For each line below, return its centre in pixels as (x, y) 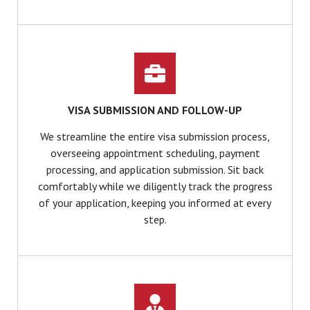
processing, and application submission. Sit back (155, 170)
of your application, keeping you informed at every (155, 203)
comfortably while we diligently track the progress (155, 186)
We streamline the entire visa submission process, (155, 137)
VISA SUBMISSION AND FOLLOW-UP (155, 110)
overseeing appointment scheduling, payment (155, 153)
